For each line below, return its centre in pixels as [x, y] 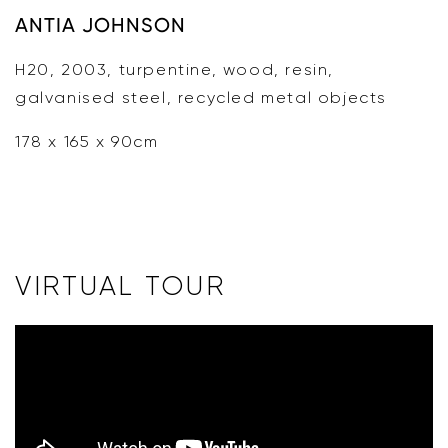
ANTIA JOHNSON [100, 24]
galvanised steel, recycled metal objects [201, 97]
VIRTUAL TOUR [120, 285]
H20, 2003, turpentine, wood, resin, [175, 69]
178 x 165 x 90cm [87, 141]
